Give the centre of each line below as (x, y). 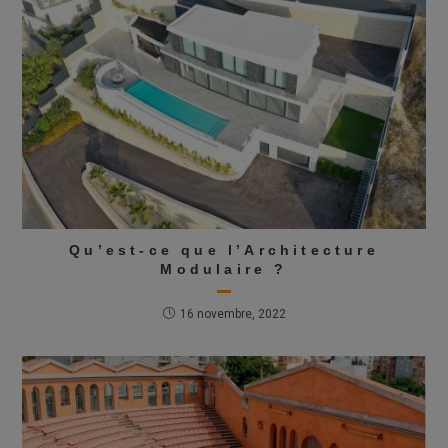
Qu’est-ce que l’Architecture (224, 250)
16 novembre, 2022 (232, 314)
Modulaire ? (224, 269)
